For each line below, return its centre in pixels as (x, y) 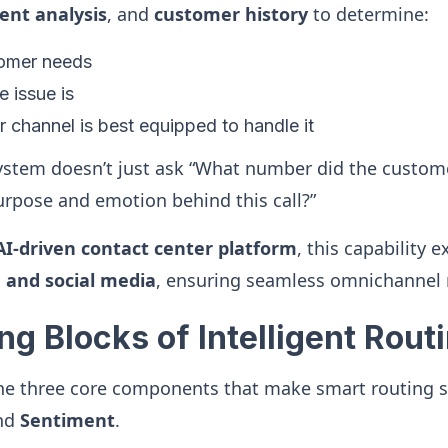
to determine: (368, 14)
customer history (231, 14)
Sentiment (67, 420)
